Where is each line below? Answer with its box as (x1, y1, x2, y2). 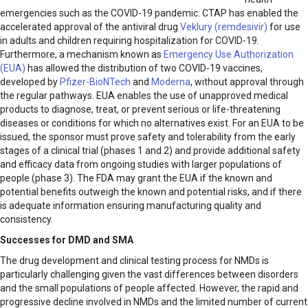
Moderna (151, 76, 190, 88)
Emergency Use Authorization (164, 49, 294, 60)
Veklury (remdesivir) (180, 21, 267, 33)
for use (267, 21, 300, 33)
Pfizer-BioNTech (60, 76, 131, 88)
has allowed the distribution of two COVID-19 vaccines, (25, 63, 263, 74)
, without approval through (190, 76, 304, 88)
